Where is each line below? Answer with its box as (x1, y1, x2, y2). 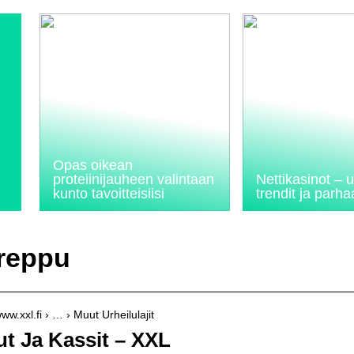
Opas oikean (53, 157, 133, 173)
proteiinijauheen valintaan (53, 171, 214, 187)
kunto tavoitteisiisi (53, 186, 164, 201)
